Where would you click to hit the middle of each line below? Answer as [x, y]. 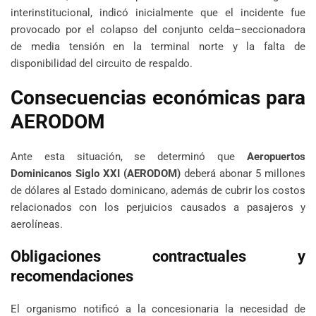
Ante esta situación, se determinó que [129, 157]
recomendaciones [72, 276]
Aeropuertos [276, 157]
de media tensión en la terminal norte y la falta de [158, 47]
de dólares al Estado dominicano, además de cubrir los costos [158, 191]
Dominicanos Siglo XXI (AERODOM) [96, 174]
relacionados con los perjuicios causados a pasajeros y [158, 208]
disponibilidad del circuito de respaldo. [102, 64]
